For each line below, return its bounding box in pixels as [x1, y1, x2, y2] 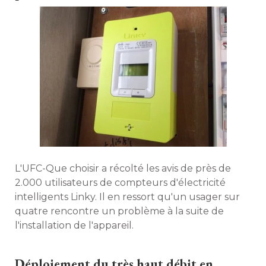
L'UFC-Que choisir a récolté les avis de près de [15, 163, 231, 174]
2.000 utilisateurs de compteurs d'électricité [15, 177, 226, 188]
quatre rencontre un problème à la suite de [15, 205, 224, 217]
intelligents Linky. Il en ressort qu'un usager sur [15, 191, 240, 202]
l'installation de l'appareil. [15, 220, 134, 231]
